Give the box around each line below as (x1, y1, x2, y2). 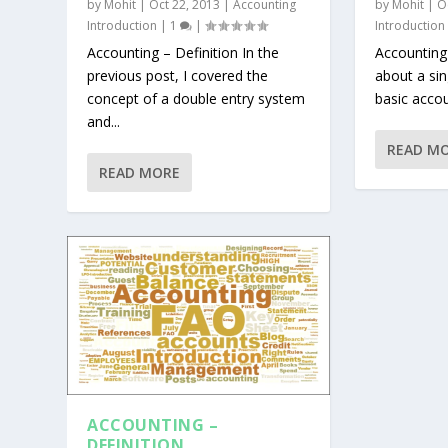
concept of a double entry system (87, 89, 306, 109)
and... (87, 112, 121, 132)
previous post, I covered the (87, 66, 269, 86)
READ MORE (99, 163, 181, 183)
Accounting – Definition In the (87, 43, 280, 63)
